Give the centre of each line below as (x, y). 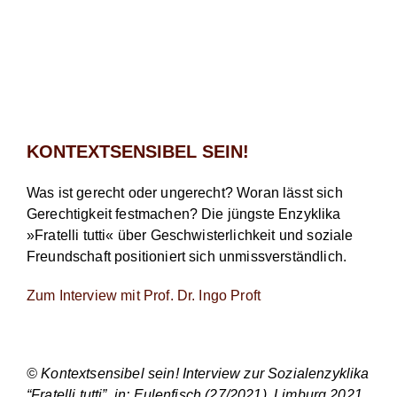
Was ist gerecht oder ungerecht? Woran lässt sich (185, 192)
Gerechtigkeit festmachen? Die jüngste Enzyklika (184, 214)
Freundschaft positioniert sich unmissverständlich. (187, 256)
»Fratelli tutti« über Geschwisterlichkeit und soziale (190, 235)
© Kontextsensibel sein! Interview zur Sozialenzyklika (198, 373)
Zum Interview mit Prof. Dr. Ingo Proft (144, 295)
